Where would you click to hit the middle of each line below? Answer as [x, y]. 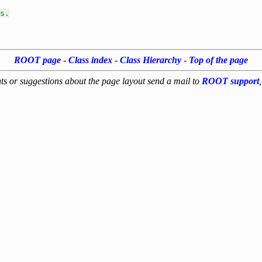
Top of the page [218, 60]
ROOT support [230, 81]
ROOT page [37, 60]
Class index [90, 60]
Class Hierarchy [151, 60]
